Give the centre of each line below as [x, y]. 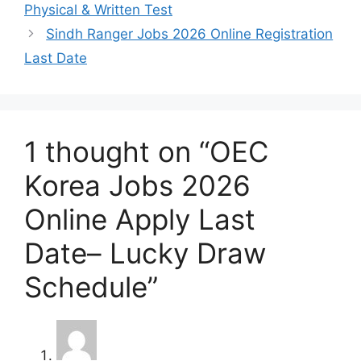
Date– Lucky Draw [145, 253]
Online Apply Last [140, 219]
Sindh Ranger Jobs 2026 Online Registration [190, 33]
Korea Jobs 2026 [137, 185]
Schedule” [91, 286]
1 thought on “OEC [146, 151]
